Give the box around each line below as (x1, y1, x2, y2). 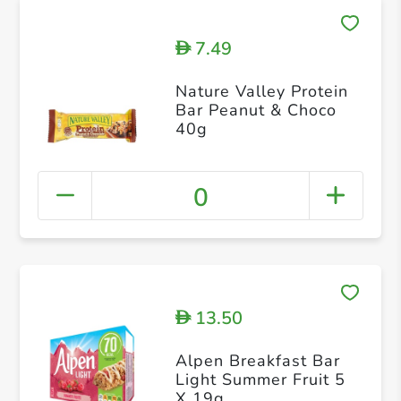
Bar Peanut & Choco (175, 99, 337, 122)
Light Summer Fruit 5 (175, 369, 346, 391)
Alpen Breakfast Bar (175, 350, 340, 372)
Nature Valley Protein (175, 81, 348, 103)
